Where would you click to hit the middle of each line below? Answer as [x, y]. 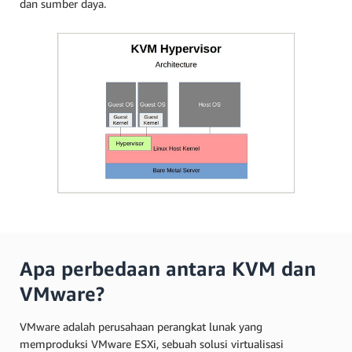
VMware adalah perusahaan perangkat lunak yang [141, 326]
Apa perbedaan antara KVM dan [168, 268]
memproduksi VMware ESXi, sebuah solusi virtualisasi [152, 343]
